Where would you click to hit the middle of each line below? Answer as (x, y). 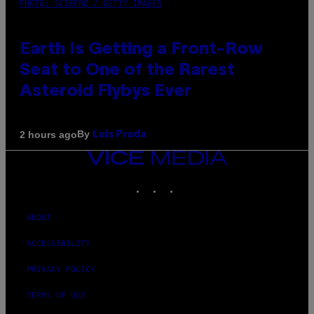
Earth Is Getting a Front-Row (141, 50)
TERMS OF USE (56, 296)
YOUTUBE (213, 182)
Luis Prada (120, 135)
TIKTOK (193, 182)
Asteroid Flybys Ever (105, 92)
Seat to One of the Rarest (127, 71)
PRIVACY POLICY (61, 270)
